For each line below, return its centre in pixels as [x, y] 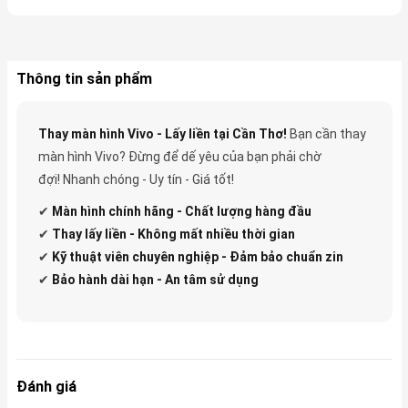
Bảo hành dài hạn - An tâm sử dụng [155, 279]
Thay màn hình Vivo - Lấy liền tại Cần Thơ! [162, 133]
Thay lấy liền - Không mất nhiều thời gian [173, 234]
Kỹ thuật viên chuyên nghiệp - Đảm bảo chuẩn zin [197, 256]
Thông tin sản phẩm [84, 78]
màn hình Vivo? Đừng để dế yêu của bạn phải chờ [179, 156]
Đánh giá [46, 386]
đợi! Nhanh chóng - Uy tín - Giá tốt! [136, 179]
